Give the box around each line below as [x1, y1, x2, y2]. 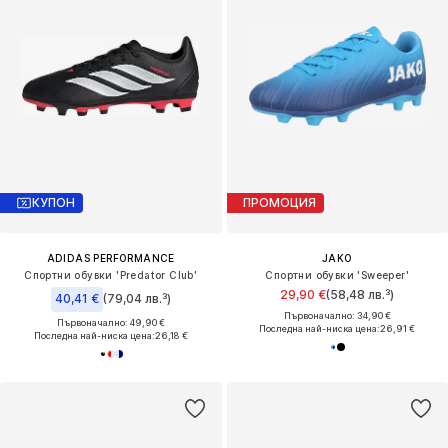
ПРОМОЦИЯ [242, 195, 316, 211]
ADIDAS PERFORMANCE [46, 251, 175, 264]
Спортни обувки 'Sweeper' [265, 268, 410, 281]
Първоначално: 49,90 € [56, 316, 165, 328]
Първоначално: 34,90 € [283, 309, 391, 321]
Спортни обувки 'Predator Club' [24, 268, 198, 281]
